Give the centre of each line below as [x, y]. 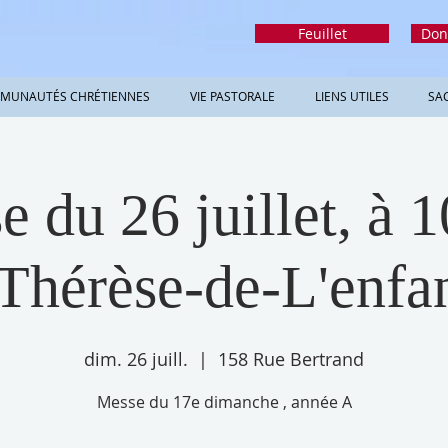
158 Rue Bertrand [291, 359]
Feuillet [322, 33]
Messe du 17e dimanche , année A [224, 402]
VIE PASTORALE [232, 96]
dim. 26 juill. [136, 359]
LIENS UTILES [351, 96]
